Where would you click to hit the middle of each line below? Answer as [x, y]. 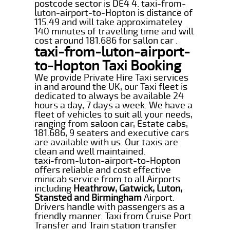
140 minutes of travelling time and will [114, 31]
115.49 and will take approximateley [109, 22]
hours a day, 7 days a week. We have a [114, 105]
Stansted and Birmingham [88, 197]
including [54, 188]
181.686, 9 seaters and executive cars [112, 133]
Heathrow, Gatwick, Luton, [128, 188]
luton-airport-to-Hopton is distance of [114, 13]
